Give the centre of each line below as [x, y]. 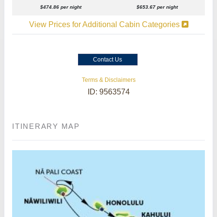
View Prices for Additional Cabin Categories [105, 24]
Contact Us [108, 59]
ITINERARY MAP [46, 126]
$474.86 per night [61, 7]
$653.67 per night [157, 7]
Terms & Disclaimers [108, 80]
